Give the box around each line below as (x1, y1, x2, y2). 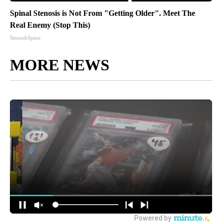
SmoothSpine (10, 35, 41, 41)
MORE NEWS (10, 56, 110, 74)
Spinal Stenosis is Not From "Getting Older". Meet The (10, 9, 195, 18)
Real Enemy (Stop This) (10, 21, 90, 30)
